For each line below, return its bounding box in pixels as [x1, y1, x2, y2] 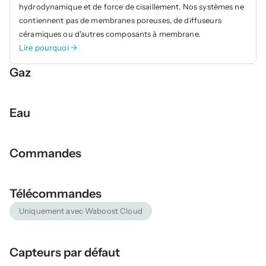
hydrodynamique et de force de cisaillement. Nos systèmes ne [19, 2, 244, 11]
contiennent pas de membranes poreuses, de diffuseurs [19, 15, 221, 25]
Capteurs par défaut [9, 245, 120, 259]
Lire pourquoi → [19, 43, 77, 52]
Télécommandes [9, 186, 102, 201]
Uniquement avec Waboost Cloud [19, 206, 142, 216]
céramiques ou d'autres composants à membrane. [19, 29, 200, 39]
